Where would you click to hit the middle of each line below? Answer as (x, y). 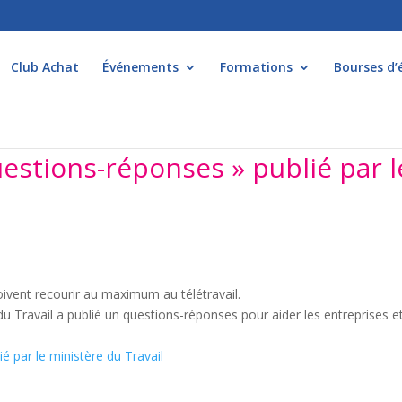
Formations (256, 67)
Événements (140, 67)
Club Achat (45, 67)
